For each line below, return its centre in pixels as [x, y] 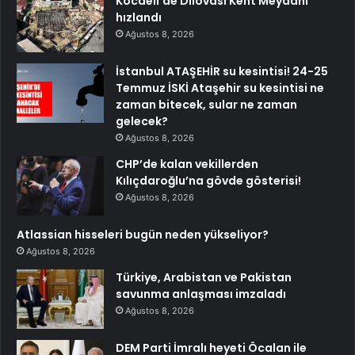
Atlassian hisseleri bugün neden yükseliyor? [143, 235]
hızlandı [139, 18]
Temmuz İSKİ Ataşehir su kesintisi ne [220, 88]
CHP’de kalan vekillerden [187, 164]
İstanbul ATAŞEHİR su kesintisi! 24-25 [222, 72]
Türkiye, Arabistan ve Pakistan [204, 278]
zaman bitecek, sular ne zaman [206, 105]
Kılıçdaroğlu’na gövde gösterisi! [208, 181]
